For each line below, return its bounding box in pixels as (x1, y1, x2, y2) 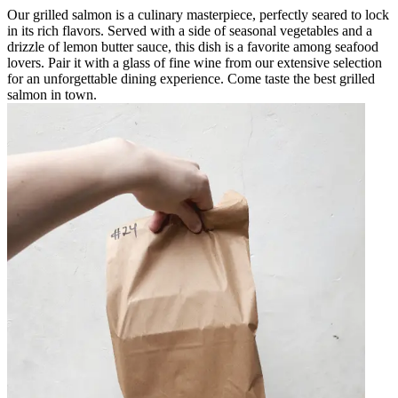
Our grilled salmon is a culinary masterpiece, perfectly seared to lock (7, 6, 389, 22)
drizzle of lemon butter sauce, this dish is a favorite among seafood (7, 38, 378, 54)
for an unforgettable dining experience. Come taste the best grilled (7, 70, 375, 86)
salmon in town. (7, 86, 97, 102)
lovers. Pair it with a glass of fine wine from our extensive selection (7, 54, 382, 70)
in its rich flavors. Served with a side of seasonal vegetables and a (7, 22, 372, 38)
